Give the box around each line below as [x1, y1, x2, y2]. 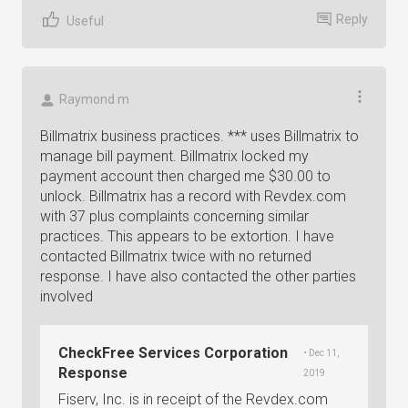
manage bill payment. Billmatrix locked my [40, 148, 309, 165]
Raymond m [59, 92, 129, 107]
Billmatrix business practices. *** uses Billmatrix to [40, 127, 359, 145]
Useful [66, 13, 104, 28]
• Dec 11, [303, 348, 340, 358]
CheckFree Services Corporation [58, 344, 288, 362]
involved [40, 288, 93, 305]
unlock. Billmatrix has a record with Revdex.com [40, 188, 346, 205]
